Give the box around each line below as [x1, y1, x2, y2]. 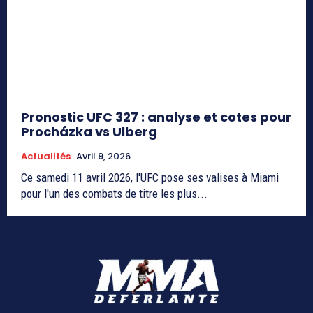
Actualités [21, 150, 71, 163]
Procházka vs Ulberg [21, 123, 157, 141]
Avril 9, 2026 [76, 150, 131, 163]
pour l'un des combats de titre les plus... [21, 187, 208, 201]
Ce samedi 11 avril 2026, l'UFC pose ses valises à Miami [21, 170, 279, 185]
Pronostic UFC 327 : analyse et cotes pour [21, 108, 291, 126]
